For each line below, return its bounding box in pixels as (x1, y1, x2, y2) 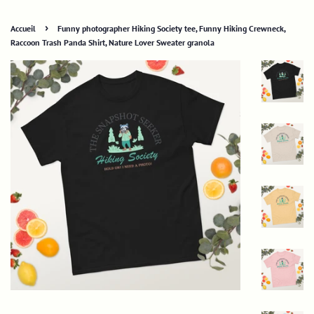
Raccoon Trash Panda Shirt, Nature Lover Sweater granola (11, 37, 214, 48)
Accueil (11, 23, 36, 34)
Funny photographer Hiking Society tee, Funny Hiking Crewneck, (57, 23, 285, 34)
